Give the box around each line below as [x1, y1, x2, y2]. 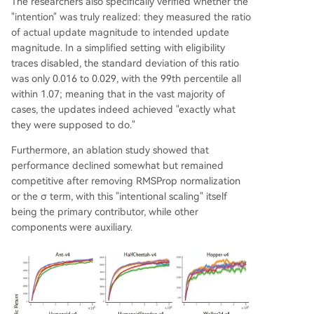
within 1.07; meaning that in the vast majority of [11, 88, 225, 100]
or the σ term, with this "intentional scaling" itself [11, 191, 227, 203]
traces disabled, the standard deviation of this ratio [11, 57, 239, 69]
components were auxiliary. [11, 221, 132, 233]
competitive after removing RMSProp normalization [11, 175, 240, 187]
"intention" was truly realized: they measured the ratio [11, 11, 251, 23]
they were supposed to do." [11, 119, 135, 131]
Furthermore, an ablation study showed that [11, 144, 209, 156]
